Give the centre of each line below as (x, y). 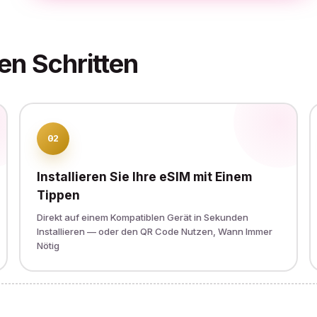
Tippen (59, 195)
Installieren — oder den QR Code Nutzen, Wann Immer (155, 231)
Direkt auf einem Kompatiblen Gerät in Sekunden (143, 217)
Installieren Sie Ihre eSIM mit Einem (145, 176)
